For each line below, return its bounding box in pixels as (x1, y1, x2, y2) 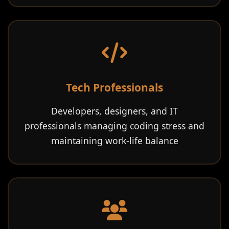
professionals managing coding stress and (25, 120, 204, 132)
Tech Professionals (66, 80, 163, 95)
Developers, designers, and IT (51, 105, 178, 117)
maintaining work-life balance (51, 134, 178, 147)
